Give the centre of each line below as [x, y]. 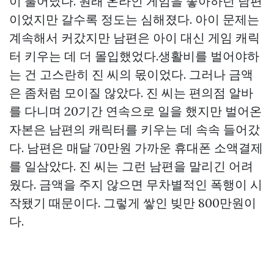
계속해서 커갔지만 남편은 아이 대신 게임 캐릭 [135, 38]
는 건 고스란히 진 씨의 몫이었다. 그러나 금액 [131, 74]
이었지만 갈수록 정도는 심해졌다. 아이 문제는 [134, 19]
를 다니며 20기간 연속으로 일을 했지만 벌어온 [135, 111]
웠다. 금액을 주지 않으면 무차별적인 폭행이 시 [136, 184]
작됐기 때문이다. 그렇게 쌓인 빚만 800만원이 [133, 203]
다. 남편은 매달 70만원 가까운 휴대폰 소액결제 [136, 148]
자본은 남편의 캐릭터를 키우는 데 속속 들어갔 [135, 129]
